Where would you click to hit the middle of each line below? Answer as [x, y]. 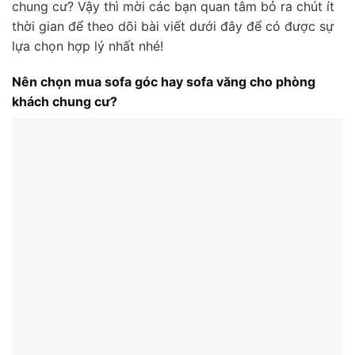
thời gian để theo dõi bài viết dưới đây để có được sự [173, 26]
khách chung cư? [65, 102]
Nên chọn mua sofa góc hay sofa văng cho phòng [164, 82]
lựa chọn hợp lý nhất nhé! [88, 46]
